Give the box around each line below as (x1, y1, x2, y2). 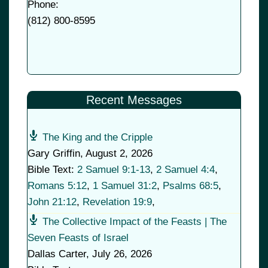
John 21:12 (28, 196, 77, 208)
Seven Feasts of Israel (28, 232, 129, 244)
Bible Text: (28, 164, 77, 176)
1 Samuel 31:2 (93, 180, 157, 192)
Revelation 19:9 (83, 196, 152, 208)
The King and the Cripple (42, 132, 153, 144)
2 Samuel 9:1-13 (77, 164, 150, 176)
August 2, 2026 (86, 148, 153, 160)
